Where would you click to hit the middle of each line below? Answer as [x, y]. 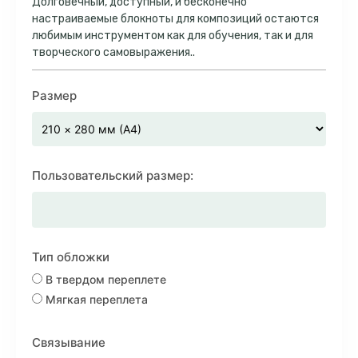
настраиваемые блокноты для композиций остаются [175, 19]
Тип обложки [71, 257]
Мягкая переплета [95, 299]
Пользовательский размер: [113, 175]
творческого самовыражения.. [113, 52]
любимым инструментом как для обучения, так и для [173, 36]
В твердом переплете [104, 279]
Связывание [69, 342]
